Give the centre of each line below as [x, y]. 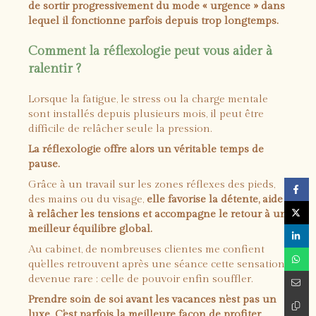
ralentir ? [55, 69]
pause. [44, 164]
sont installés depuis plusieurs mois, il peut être [146, 114]
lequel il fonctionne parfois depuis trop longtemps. [153, 21]
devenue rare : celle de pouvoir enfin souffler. [141, 279]
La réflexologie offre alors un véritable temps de [146, 149]
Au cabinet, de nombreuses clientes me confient [146, 249]
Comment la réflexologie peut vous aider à [150, 51]
